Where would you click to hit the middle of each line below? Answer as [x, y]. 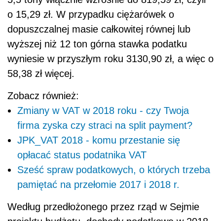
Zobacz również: [43, 96]
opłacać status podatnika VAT [82, 155]
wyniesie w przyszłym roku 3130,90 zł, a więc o [110, 59]
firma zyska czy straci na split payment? [105, 126]
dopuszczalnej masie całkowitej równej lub [99, 29]
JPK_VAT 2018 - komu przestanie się [99, 140]
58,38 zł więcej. [41, 74]
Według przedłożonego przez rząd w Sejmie [103, 207]
